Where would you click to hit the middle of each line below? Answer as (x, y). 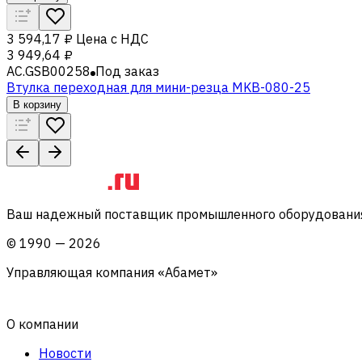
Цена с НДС (112, 38)
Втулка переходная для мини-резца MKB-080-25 (158, 87)
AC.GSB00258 (48, 71)
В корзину (37, 104)
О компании (42, 324)
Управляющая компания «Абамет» (112, 272)
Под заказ (127, 71)
